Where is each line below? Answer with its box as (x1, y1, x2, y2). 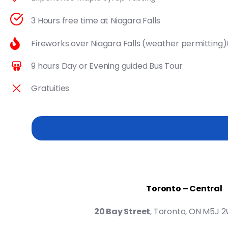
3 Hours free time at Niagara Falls (31, 15, 160, 26)
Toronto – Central (146, 183, 222, 194)
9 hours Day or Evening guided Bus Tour (31, 60, 183, 72)
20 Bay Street (94, 206, 151, 217)
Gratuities (31, 82, 70, 94)
